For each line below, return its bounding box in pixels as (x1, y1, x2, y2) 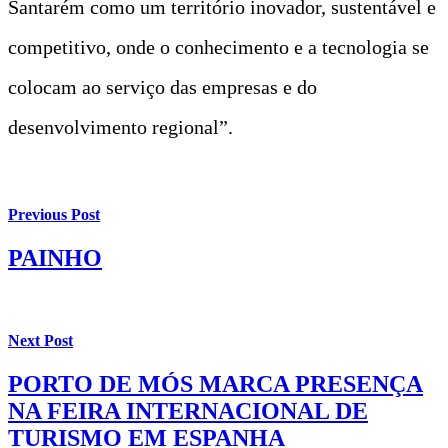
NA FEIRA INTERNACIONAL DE (8, 397, 368, 424)
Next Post (8, 331, 73, 349)
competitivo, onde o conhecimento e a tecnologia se (8, 35, 429, 58)
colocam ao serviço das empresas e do (8, 75, 317, 98)
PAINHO (8, 245, 102, 272)
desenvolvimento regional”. (8, 115, 233, 138)
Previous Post (8, 206, 100, 224)
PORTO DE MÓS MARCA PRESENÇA (8, 370, 423, 397)
